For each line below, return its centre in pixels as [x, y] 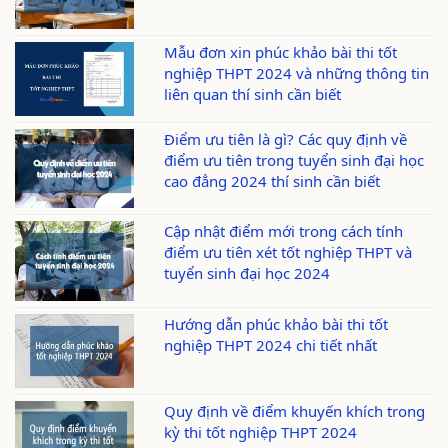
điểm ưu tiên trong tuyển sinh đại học [294, 160]
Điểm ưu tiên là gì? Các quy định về [286, 139]
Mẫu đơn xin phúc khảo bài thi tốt [281, 51]
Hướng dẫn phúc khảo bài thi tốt [276, 323]
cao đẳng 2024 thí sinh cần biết [272, 181]
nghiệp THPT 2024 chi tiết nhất [271, 344]
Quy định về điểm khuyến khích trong [295, 411]
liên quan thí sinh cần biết [253, 93]
